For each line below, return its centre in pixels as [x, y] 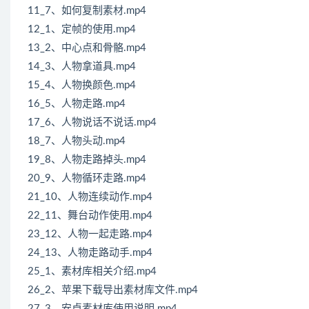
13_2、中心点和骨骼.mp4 [87, 48]
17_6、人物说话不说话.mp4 [92, 123]
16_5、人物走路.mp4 [77, 104]
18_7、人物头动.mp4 [77, 141]
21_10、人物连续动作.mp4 [90, 197]
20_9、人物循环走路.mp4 [87, 179]
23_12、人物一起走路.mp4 [90, 235]
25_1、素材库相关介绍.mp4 [92, 272]
